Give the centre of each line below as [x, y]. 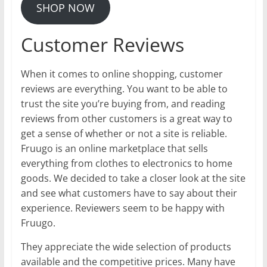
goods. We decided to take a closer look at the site [133, 178]
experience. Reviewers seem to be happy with [122, 208]
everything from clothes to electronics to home [126, 163]
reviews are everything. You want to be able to [124, 89]
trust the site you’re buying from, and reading [123, 103]
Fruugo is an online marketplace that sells [114, 148]
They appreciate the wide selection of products [126, 246]
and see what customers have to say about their [129, 193]
